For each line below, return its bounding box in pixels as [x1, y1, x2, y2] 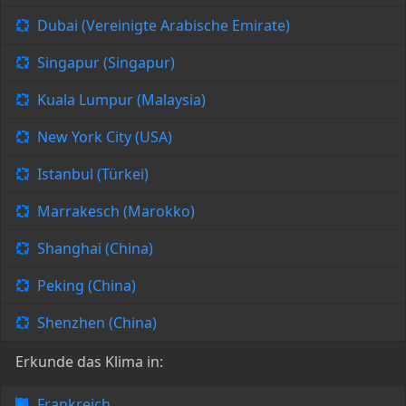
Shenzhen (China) [37, 313, 157, 333]
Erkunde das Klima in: [15, 352, 163, 372]
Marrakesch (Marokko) [37, 201, 195, 222]
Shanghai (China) [37, 238, 153, 259]
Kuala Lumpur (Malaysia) [37, 90, 206, 111]
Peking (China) [37, 275, 136, 296]
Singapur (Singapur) [37, 53, 175, 73]
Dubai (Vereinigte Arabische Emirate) [37, 15, 290, 36]
